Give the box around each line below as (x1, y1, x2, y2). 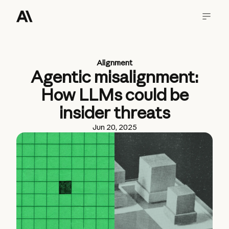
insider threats (59, 102, 170, 123)
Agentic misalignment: (31, 66, 198, 87)
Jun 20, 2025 (92, 122, 137, 132)
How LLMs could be (40, 84, 189, 105)
